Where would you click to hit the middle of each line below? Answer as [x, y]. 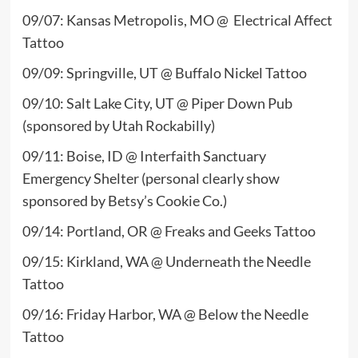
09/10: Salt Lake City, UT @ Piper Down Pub [157, 103]
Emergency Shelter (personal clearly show [151, 178]
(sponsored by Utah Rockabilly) [118, 125]
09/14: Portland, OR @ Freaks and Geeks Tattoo [170, 231]
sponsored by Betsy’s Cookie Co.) [124, 200]
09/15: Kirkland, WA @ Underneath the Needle [166, 261]
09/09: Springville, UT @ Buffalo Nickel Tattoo [165, 72]
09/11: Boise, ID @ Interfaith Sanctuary [144, 155]
